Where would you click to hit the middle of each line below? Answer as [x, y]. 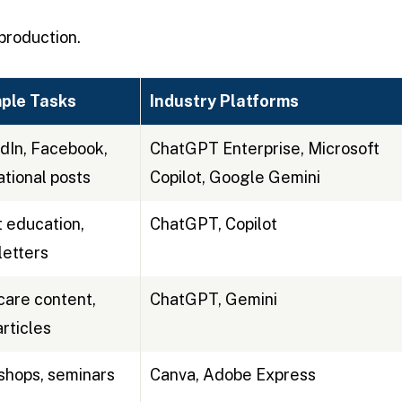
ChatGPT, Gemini [213, 300]
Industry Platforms [224, 101]
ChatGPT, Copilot [213, 224]
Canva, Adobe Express [232, 375]
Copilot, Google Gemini [235, 178]
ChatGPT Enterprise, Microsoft [264, 149]
